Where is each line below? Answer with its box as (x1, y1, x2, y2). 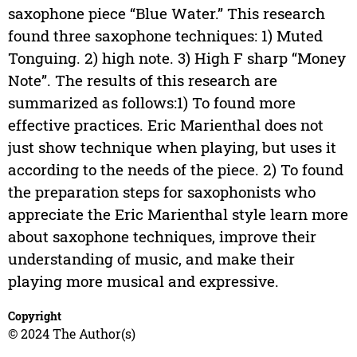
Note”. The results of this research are (7, 69, 277, 90)
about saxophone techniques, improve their (7, 226, 316, 246)
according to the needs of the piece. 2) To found (7, 159, 343, 179)
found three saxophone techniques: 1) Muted (7, 25, 323, 45)
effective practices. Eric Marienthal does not (7, 114, 324, 135)
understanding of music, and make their (7, 248, 295, 269)
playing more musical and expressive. (7, 270, 279, 291)
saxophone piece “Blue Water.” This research (7, 2, 325, 23)
